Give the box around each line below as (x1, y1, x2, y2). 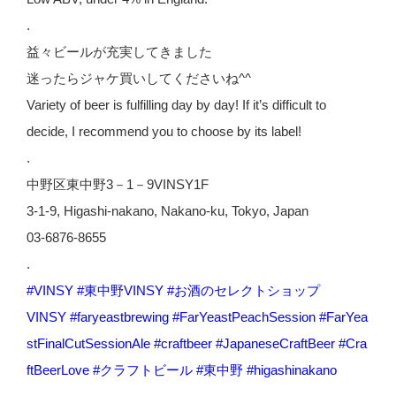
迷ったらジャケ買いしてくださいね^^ (27, 70, 251, 86)
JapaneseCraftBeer (223, 335, 335, 351)
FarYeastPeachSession (179, 308, 316, 324)
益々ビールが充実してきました (27, 43, 212, 59)
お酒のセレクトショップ (174, 282, 320, 298)
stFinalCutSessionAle (27, 335, 150, 351)
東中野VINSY (84, 282, 164, 298)
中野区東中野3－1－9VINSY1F (27, 176, 209, 192)
